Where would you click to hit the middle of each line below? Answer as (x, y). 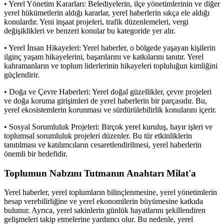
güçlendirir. (22, 74)
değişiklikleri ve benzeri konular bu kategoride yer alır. (90, 30)
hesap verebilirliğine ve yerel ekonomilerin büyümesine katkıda (103, 201)
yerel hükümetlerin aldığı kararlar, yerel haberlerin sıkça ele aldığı (107, 12)
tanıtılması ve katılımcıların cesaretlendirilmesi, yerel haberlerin (103, 144)
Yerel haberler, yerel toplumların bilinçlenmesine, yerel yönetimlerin (110, 192)
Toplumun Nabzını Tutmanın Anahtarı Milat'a (101, 173)
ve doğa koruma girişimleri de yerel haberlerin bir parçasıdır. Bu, (105, 100)
